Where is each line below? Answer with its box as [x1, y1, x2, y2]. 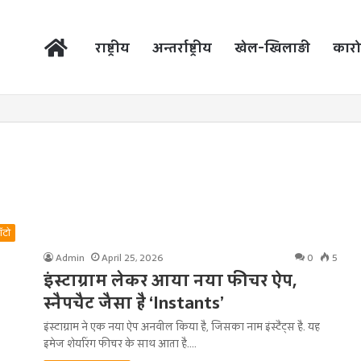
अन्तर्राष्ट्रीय [152, 37, 212, 58]
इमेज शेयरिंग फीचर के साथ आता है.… [44, 335, 197, 352]
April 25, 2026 [102, 250, 163, 266]
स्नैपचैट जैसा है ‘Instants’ [44, 290, 224, 316]
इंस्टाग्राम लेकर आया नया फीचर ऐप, [44, 268, 297, 293]
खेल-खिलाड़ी [234, 37, 310, 58]
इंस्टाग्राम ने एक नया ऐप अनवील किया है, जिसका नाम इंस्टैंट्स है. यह [44, 318, 322, 335]
